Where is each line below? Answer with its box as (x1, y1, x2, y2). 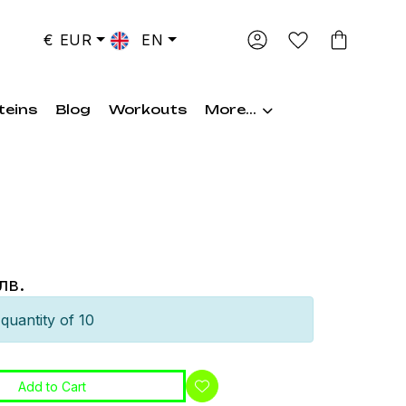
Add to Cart (17, 378, 86, 394)
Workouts (109, 101, 187, 118)
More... (205, 101, 256, 118)
